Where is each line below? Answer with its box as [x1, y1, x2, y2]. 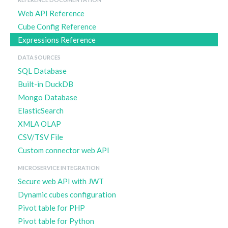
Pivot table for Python [18, 216, 94, 225]
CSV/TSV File [18, 132, 63, 141]
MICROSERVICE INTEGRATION [18, 164, 100, 171]
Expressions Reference [18, 35, 96, 44]
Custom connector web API [18, 145, 109, 155]
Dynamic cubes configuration [18, 189, 116, 199]
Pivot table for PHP [18, 203, 85, 212]
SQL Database [18, 66, 67, 75]
